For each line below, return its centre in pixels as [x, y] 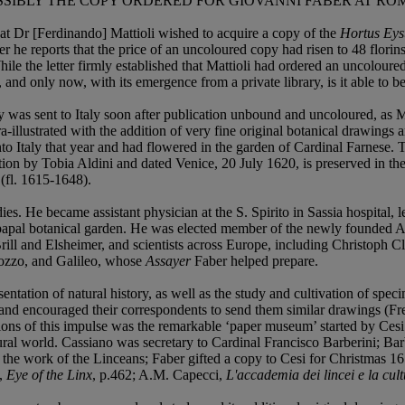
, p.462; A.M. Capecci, [159, 375]
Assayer [168, 261]
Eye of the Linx [49, 375]
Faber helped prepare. [254, 261]
